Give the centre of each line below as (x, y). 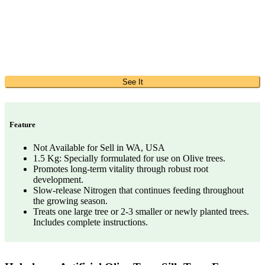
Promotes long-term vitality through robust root (121, 169)
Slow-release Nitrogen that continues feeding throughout (138, 190)
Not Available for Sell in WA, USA (99, 148)
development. (58, 180)
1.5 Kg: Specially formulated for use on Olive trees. (129, 159)
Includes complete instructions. (91, 222)
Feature (22, 125)
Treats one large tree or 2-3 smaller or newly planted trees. (141, 212)
